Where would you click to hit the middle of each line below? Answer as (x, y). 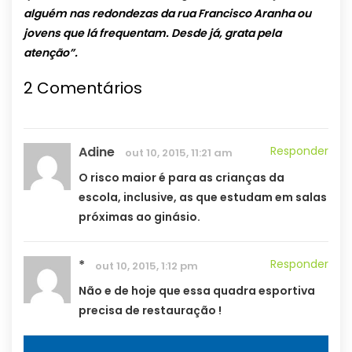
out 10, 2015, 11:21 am (179, 153)
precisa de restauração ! (150, 311)
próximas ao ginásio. (139, 217)
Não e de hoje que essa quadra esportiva (197, 291)
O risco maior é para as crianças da (181, 178)
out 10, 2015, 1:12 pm (147, 266)
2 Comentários (83, 88)
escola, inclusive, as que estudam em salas (203, 198)
